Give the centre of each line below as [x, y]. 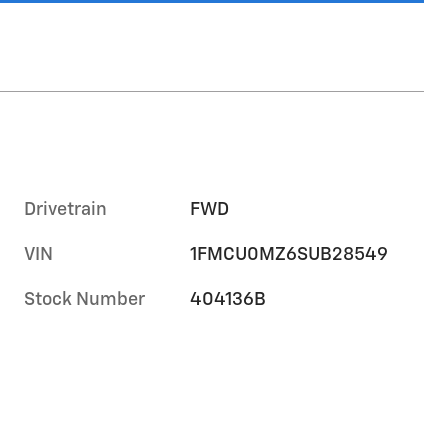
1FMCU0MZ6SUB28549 [289, 254]
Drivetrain [65, 209]
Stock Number [84, 299]
